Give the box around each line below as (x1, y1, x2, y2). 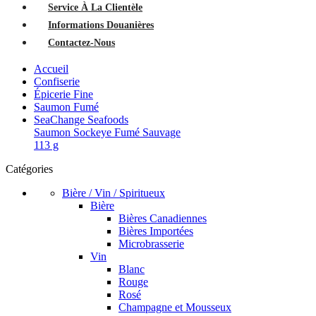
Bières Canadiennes (119, 212, 207, 224)
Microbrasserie (119, 237, 184, 250)
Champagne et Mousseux (119, 300, 231, 313)
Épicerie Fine (34, 87, 93, 100)
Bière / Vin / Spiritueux (62, 186, 165, 199)
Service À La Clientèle (48, 1, 142, 13)
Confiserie (34, 75, 80, 87)
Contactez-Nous (48, 37, 115, 48)
